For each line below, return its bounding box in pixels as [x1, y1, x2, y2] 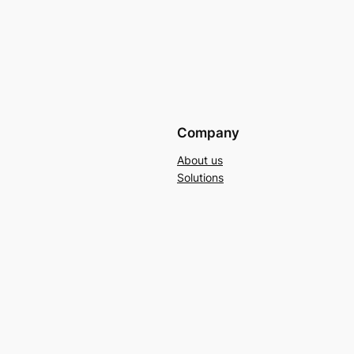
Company [177, 124, 239, 141]
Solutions [177, 170, 224, 184]
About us [177, 153, 223, 167]
